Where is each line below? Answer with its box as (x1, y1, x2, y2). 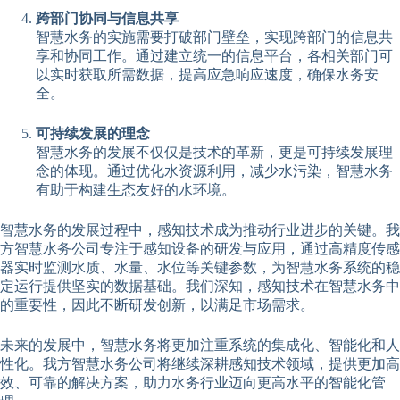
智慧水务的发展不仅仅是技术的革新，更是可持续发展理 (36, 144, 393, 160)
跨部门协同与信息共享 (36, 10, 179, 26)
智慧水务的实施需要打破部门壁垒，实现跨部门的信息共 (36, 29, 393, 45)
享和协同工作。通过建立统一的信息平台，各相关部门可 (36, 47, 393, 63)
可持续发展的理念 (36, 125, 150, 141)
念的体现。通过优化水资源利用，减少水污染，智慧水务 (36, 162, 393, 179)
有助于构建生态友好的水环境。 (36, 181, 236, 197)
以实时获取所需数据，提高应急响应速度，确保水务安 (36, 66, 379, 82)
